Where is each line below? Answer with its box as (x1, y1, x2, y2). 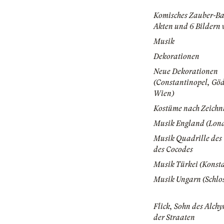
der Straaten (153, 213, 195, 222)
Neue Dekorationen (153, 67, 218, 76)
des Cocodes (153, 145, 193, 154)
